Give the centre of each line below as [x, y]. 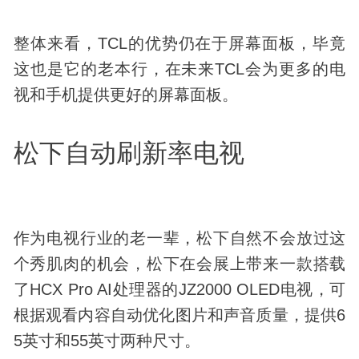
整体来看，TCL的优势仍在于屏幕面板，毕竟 [179, 43]
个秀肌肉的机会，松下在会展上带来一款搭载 [179, 263]
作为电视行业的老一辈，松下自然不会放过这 [179, 238]
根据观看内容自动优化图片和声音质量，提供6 [179, 315]
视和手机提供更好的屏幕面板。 [125, 94]
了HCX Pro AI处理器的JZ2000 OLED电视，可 [179, 289]
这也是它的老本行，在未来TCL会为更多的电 [179, 69]
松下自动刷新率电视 [129, 153]
